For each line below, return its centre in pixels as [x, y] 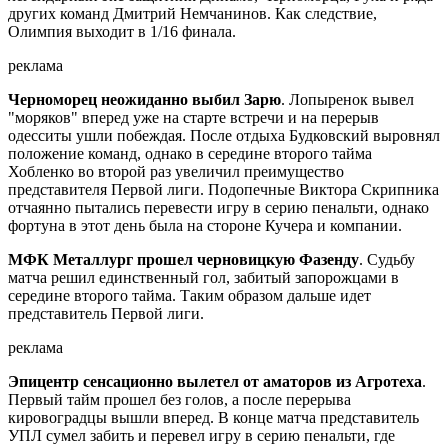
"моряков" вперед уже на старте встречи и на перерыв [193, 118]
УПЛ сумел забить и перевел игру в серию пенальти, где [201, 436]
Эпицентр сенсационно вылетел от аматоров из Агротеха [215, 382]
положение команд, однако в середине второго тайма [190, 154]
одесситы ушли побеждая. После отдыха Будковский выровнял [224, 136]
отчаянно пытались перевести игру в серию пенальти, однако [218, 208]
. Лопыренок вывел [347, 100]
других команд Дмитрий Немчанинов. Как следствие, [192, 14]
